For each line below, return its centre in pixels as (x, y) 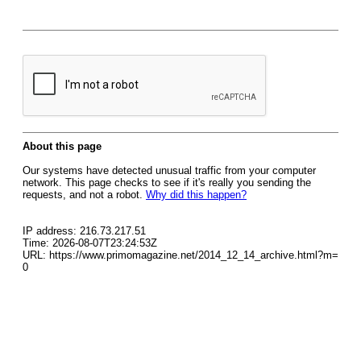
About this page (62, 146)
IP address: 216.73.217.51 (84, 231)
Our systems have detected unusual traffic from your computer (169, 170)
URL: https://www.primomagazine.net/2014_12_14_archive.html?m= (180, 255)
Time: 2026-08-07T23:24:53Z (90, 243)
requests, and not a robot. (84, 195)
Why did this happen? (196, 195)
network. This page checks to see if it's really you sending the (167, 183)
